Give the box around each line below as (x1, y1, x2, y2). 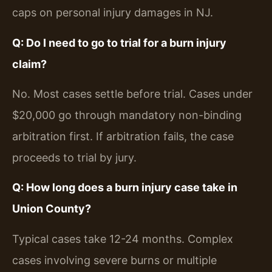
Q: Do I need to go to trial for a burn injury (12, 36, 226, 49)
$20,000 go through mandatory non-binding (12, 108, 242, 121)
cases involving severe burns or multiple (12, 253, 217, 267)
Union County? (12, 202, 91, 216)
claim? (12, 57, 47, 70)
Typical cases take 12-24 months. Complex (12, 232, 233, 245)
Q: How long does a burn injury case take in (12, 181, 237, 194)
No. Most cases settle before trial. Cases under (12, 87, 253, 100)
